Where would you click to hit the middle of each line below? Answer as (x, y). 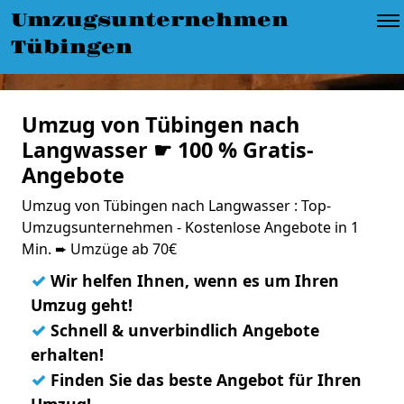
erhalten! (67, 354)
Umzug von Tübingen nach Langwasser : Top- (176, 206)
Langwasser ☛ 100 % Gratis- (168, 150)
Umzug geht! (82, 305)
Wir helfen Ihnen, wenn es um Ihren (193, 280)
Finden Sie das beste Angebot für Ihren (204, 380)
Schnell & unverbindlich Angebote (183, 330)
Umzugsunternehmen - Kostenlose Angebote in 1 (190, 227)
